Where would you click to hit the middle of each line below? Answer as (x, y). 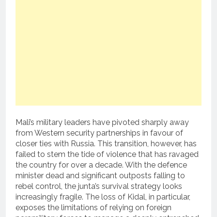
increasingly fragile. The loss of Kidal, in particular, (103, 197)
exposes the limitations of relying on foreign (93, 208)
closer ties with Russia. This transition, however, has (106, 144)
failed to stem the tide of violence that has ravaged (107, 155)
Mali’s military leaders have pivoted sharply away (102, 123)
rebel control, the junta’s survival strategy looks (99, 186)
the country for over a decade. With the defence (101, 165)
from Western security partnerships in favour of (99, 133)
